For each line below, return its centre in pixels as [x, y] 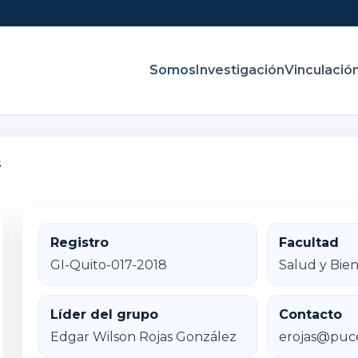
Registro [80, 243]
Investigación [240, 70]
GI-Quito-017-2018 [109, 265]
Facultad [309, 243]
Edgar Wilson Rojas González [144, 337]
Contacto [311, 315]
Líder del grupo [105, 315]
